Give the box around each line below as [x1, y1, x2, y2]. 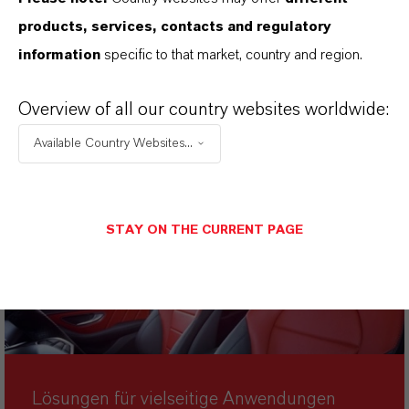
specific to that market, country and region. [100, 47, 362, 62]
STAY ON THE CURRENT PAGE [106, 223, 303, 236]
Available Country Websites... [34, 136, 193, 150]
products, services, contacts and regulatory [18, 18, 331, 34]
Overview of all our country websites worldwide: [18, 100, 389, 119]
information [18, 47, 100, 62]
